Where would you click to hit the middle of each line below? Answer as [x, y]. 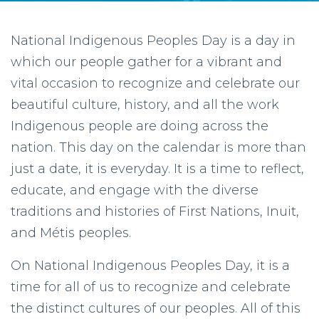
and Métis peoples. [71, 233]
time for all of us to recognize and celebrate [151, 287]
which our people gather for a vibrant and [146, 62]
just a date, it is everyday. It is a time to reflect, [157, 169]
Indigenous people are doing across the [140, 126]
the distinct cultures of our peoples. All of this [156, 308]
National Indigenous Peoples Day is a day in [153, 41]
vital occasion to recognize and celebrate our [155, 83]
